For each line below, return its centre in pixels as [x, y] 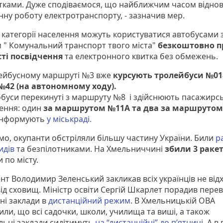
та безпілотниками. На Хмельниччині [90, 149]
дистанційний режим [89, 201]
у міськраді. [69, 119]
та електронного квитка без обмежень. [141, 56]
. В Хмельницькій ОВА [173, 201]
